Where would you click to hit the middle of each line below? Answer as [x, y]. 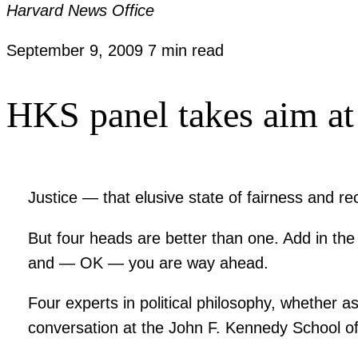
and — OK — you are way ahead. [149, 263]
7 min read [186, 51]
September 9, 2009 [77, 51]
